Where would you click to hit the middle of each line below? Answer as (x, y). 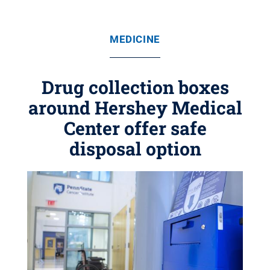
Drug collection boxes (135, 87)
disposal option (135, 149)
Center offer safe (135, 128)
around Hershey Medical (135, 108)
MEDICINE (135, 39)
